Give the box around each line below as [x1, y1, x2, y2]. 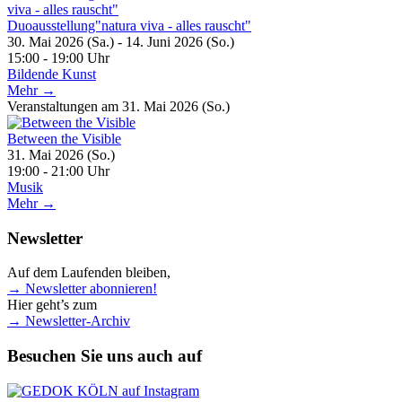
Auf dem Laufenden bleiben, [7, 265, 170, 281]
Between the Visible [7, 130, 121, 146]
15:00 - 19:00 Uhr [7, 49, 109, 66]
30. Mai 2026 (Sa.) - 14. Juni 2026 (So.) [7, 33, 234, 49]
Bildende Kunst [7, 66, 96, 82]
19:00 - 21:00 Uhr [7, 162, 109, 179]
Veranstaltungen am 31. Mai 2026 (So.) [7, 98, 230, 114]
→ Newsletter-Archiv [7, 313, 130, 329]
